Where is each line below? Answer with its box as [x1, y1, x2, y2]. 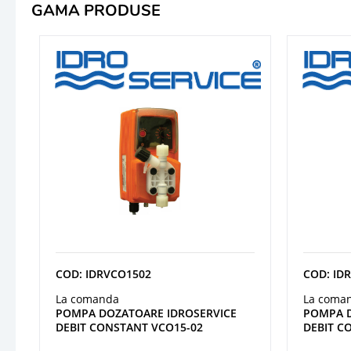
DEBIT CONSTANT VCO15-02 [56, 319, 203, 335]
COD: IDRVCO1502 [56, 266, 151, 281]
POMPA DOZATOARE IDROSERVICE [56, 305, 237, 320]
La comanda [56, 291, 119, 306]
